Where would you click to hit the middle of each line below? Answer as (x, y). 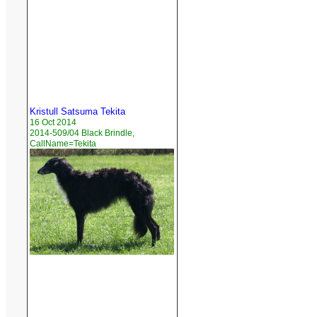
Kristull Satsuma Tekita (77, 112)
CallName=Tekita (63, 144)
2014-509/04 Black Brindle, (82, 133)
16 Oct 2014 (53, 123)
